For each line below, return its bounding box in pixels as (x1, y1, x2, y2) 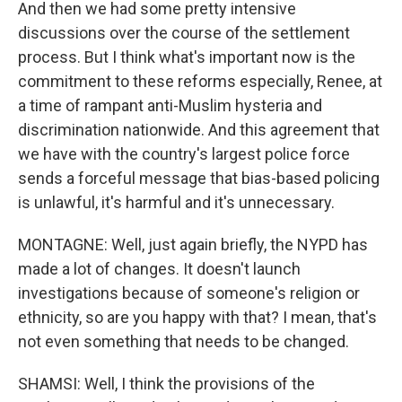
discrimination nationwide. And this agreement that (18, 120, 380, 139)
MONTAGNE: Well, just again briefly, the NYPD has (18, 235, 368, 254)
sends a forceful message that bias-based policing (18, 169, 380, 188)
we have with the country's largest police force (18, 144, 350, 163)
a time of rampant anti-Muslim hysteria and (18, 96, 322, 115)
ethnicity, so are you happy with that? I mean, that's (18, 308, 377, 327)
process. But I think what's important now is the (18, 48, 355, 66)
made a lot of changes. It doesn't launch (18, 259, 301, 278)
